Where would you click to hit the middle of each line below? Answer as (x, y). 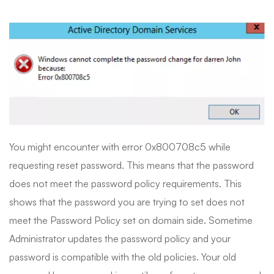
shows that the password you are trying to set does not (127, 202)
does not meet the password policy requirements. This (125, 183)
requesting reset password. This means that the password (131, 165)
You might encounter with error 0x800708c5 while (120, 146)
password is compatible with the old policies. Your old (123, 257)
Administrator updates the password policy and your (120, 238)
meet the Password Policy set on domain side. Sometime (131, 220)
